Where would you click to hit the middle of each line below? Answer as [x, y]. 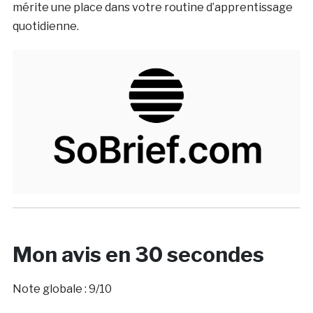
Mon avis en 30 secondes [138, 255]
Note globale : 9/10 [62, 289]
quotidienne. [45, 26]
